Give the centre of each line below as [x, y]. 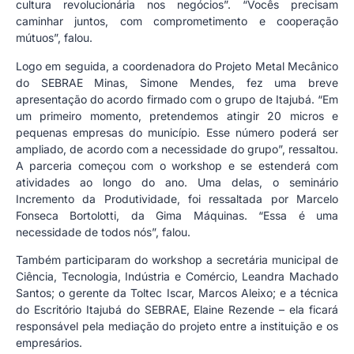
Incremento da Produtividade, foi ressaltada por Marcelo [177, 198]
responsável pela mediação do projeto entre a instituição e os [177, 326]
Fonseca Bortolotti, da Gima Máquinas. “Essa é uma [177, 215]
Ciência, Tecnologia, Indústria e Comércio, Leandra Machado [177, 277]
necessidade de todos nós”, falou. [103, 232]
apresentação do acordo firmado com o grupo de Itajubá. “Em [177, 99]
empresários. [49, 343]
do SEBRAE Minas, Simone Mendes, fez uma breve [177, 82]
